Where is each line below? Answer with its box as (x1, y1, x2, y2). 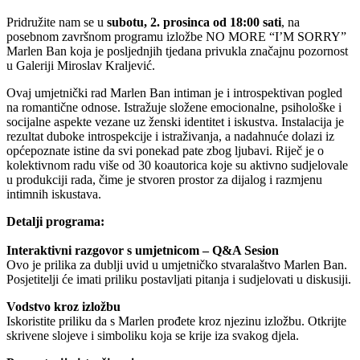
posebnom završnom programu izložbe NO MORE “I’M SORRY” (6, 30, 346, 44)
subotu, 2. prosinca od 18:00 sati (104, 15, 281, 30)
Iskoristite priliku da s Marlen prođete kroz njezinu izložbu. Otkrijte (6, 314, 346, 329)
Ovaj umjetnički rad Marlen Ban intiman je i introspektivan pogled (6, 86, 342, 100)
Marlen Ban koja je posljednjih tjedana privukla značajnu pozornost (6, 44, 348, 59)
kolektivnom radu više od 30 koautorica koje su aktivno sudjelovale (6, 158, 348, 173)
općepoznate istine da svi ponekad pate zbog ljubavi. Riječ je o (6, 144, 324, 158)
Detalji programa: (6, 215, 104, 229)
